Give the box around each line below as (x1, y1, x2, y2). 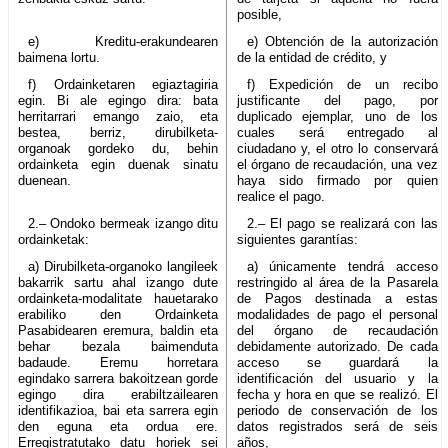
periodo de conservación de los (237, 402, 438, 418)
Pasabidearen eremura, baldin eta (18, 322, 219, 338)
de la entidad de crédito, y (237, 49, 388, 65)
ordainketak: (18, 231, 89, 247)
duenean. (18, 172, 71, 188)
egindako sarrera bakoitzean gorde (18, 370, 219, 386)
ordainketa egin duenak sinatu (18, 156, 219, 172)
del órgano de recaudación (237, 322, 438, 338)
